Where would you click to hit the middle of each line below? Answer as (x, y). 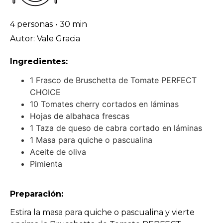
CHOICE (45, 92)
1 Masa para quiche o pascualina (91, 140)
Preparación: (37, 194)
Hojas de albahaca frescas (80, 116)
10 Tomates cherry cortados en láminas (104, 104)
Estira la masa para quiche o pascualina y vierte (102, 213)
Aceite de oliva (58, 152)
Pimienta (46, 164)
